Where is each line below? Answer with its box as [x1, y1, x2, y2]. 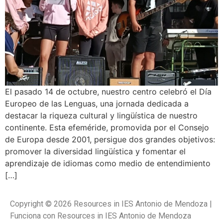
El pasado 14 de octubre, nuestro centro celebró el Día [5, 86, 212, 97]
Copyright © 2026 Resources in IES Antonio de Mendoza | [10, 199, 212, 209]
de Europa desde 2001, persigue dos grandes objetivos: [5, 134, 215, 144]
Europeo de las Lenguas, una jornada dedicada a [5, 98, 189, 109]
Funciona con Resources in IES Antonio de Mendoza [10, 211, 191, 221]
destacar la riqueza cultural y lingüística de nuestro [5, 110, 198, 120]
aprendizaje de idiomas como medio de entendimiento [5, 158, 211, 168]
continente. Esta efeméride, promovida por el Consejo [5, 122, 209, 132]
